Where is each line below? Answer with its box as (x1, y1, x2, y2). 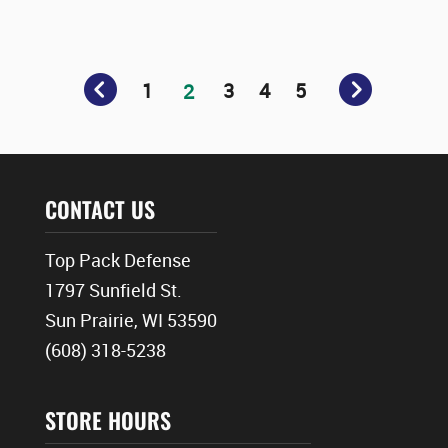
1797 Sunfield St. (45, 278, 182, 302)
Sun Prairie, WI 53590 (45, 308, 217, 332)
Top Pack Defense (45, 248, 191, 272)
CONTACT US (45, 193, 155, 225)
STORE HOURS (45, 404, 171, 436)
